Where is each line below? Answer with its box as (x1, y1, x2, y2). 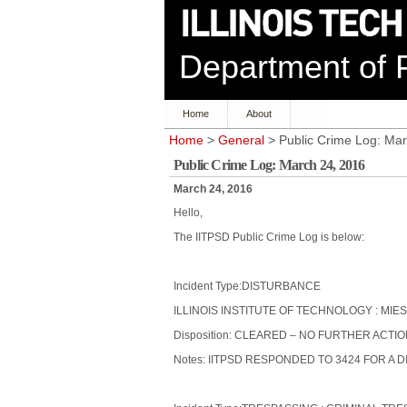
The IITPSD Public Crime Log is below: (174, 231, 364, 243)
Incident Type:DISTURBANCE (174, 280, 321, 293)
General (218, 134, 264, 147)
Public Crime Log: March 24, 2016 (174, 157, 365, 173)
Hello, (174, 206, 203, 219)
